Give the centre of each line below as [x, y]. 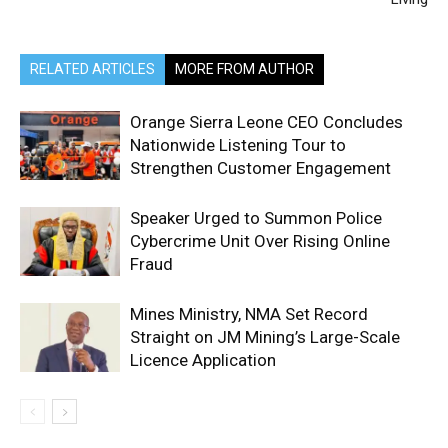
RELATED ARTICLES [92, 68]
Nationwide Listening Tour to [238, 144]
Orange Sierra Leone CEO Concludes [266, 121]
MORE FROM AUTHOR [244, 68]
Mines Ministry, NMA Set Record [249, 313]
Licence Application [203, 359]
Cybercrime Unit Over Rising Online [260, 240]
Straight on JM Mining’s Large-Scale [265, 336]
